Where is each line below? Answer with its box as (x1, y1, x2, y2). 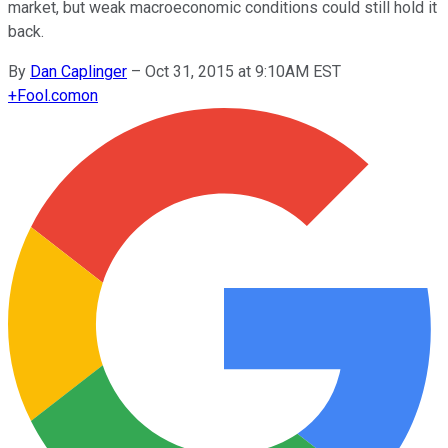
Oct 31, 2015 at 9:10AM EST (145, 61, 341, 81)
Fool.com (17, 85, 81, 105)
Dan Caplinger (30, 61, 127, 81)
